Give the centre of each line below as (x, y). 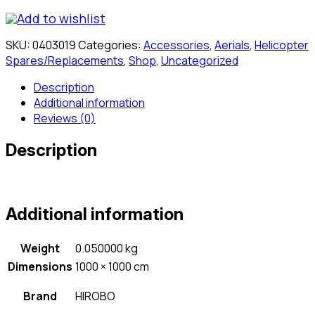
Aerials (232, 45)
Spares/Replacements (65, 60)
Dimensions (40, 266)
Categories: (111, 45)
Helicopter (282, 45)
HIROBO (95, 296)
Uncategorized (200, 60)
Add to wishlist (61, 18)
